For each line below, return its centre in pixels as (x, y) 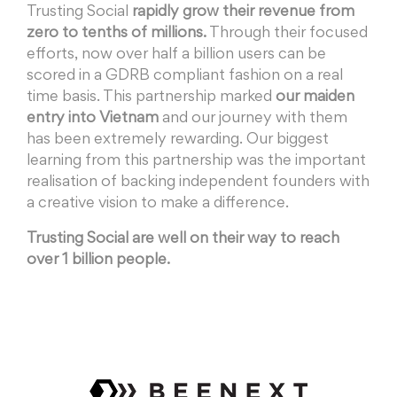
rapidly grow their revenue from (243, 13)
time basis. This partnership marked (149, 98)
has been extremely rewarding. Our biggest (178, 140)
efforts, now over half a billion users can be (176, 55)
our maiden (313, 98)
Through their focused (287, 34)
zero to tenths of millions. (117, 34)
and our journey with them (253, 119)
